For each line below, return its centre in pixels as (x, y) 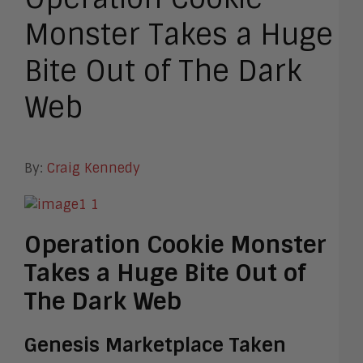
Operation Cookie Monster (175, 244)
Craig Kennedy (94, 169)
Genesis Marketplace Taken (155, 344)
